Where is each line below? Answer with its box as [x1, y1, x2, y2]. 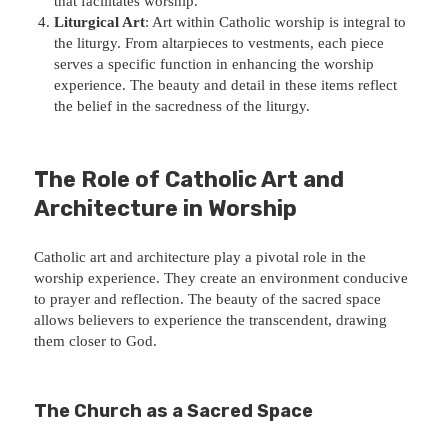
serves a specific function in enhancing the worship [54, 55, 375, 72]
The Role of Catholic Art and [34, 165, 345, 193]
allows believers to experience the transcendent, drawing [34, 311, 388, 328]
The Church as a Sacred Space [34, 399, 314, 422]
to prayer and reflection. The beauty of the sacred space [34, 290, 382, 307]
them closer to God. [34, 332, 158, 349]
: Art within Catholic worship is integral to [145, 13, 407, 30]
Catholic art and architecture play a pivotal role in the [34, 248, 367, 265]
